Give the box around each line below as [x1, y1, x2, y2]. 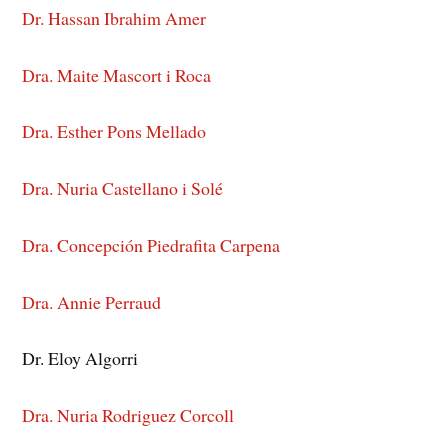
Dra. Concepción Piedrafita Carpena [22, 232, 281, 257]
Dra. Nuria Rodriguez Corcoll [22, 403, 235, 428]
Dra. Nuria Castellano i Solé [22, 176, 224, 201]
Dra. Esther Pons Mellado [22, 119, 207, 144]
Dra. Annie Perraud [22, 289, 162, 314]
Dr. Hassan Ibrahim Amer [22, 5, 207, 30]
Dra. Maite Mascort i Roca [22, 62, 212, 87]
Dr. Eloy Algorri [22, 346, 139, 371]
